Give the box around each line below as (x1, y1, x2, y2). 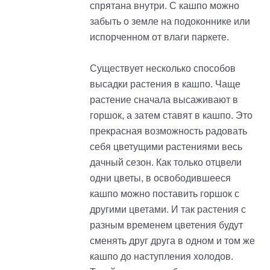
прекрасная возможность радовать (90, 125, 247, 136)
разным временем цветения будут (90, 219, 243, 230)
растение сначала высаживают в (90, 94, 238, 105)
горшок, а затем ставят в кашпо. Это (90, 110, 253, 121)
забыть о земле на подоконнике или (90, 16, 250, 27)
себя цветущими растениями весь (90, 141, 242, 152)
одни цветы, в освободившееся (90, 172, 231, 183)
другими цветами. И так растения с (90, 204, 246, 215)
